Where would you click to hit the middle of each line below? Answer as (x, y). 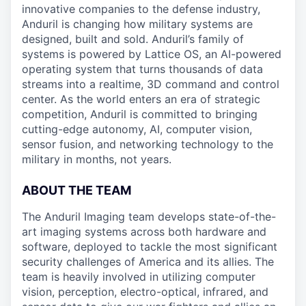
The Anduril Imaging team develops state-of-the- (149, 217)
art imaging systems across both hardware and (144, 232)
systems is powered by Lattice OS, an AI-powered (152, 54)
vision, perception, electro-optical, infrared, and (145, 292)
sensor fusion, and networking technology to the (148, 144)
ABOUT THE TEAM (76, 190)
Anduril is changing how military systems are (137, 24)
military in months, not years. (97, 159)
